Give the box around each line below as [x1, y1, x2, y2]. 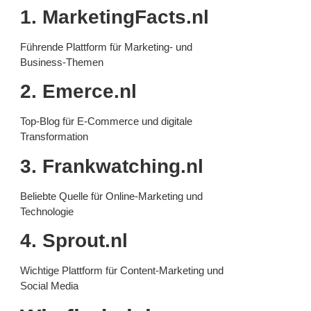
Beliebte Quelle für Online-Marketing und [20, 190, 203, 202]
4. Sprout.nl [20, 230, 128, 252]
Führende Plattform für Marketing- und [20, 41, 192, 53]
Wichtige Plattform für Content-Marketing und [20, 264, 224, 277]
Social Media [20, 280, 78, 292]
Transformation [20, 131, 88, 143]
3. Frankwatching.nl [20, 155, 203, 177]
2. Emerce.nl [20, 81, 137, 103]
